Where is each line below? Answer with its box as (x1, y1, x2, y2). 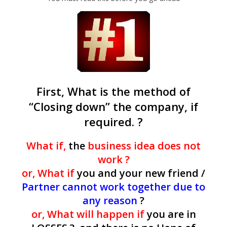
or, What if (22, 166, 74, 180)
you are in (144, 207, 196, 221)
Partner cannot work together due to (22, 180, 205, 194)
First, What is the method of (36, 84, 191, 99)
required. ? (84, 114, 143, 130)
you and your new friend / (74, 166, 205, 180)
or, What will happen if (31, 207, 144, 221)
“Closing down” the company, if (29, 99, 198, 115)
